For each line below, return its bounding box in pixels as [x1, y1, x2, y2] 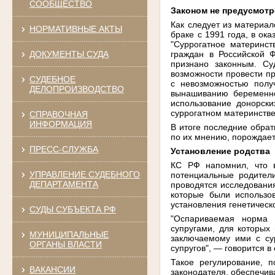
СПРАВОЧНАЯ [29, 109, 88, 119]
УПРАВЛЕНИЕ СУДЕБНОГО [29, 169, 140, 179]
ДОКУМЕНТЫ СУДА [29, 48, 109, 59]
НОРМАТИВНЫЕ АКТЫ [29, 23, 122, 34]
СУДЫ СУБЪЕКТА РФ [29, 204, 116, 214]
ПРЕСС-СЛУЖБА [29, 144, 98, 154]
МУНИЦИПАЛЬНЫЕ [29, 229, 109, 239]
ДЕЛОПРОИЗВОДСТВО [29, 83, 124, 94]
